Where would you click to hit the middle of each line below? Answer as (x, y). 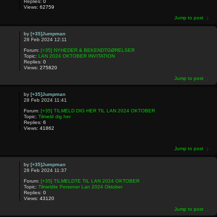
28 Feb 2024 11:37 (45, 170)
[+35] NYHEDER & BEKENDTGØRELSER (87, 50)
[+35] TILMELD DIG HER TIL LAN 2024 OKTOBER (98, 111)
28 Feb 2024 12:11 (45, 40)
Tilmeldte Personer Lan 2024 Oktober (80, 186)
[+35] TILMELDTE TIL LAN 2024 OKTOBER (90, 181)
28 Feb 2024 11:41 (45, 100)
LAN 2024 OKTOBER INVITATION (76, 56)
